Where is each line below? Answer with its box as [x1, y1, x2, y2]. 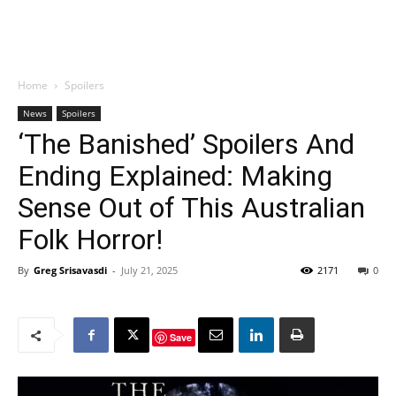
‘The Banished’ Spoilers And [18, 127, 354, 161]
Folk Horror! [18, 223, 163, 256]
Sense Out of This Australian [18, 191, 365, 225]
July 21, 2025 [121, 263, 178, 277]
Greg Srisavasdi [34, 263, 107, 277]
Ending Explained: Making [18, 159, 332, 193]
